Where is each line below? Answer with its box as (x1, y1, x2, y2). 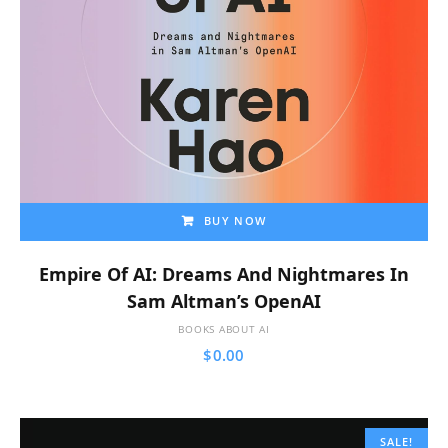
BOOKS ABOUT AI (178, 321, 270, 336)
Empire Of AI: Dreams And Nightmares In (39, 261, 409, 286)
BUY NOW (204, 212, 267, 228)
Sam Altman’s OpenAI (127, 288, 321, 313)
